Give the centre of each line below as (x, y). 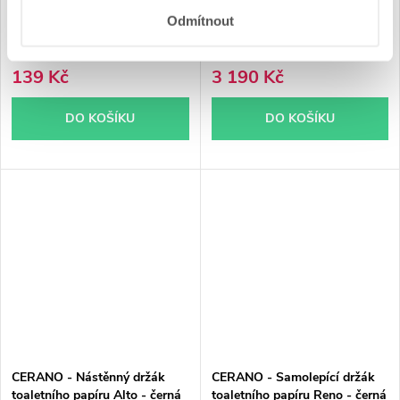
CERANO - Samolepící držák (293, 378)
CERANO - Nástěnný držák (88, 378)
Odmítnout (200, 21)
